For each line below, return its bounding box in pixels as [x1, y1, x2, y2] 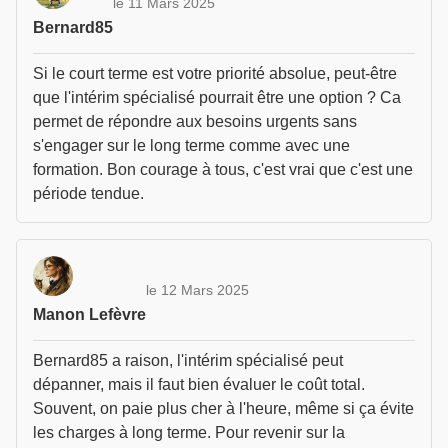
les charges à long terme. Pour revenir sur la [33, 424, 345, 441]
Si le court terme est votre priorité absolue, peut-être [33, 65, 397, 82]
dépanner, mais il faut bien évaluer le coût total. [33, 376, 365, 393]
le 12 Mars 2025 [146, 281, 249, 298]
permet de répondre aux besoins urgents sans [33, 113, 357, 130]
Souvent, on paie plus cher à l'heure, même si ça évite [33, 400, 414, 417]
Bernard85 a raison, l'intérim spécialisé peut [33, 352, 343, 369]
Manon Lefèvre [33, 306, 146, 323]
